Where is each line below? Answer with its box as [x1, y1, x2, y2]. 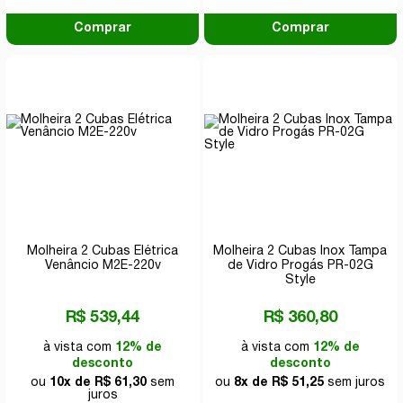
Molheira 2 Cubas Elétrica [27, 245, 179, 257]
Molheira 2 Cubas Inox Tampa [213, 245, 388, 257]
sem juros [324, 376, 386, 389]
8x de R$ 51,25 [234, 376, 325, 389]
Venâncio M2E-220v [44, 259, 161, 272]
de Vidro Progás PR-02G [227, 259, 373, 272]
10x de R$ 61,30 [49, 376, 148, 389]
